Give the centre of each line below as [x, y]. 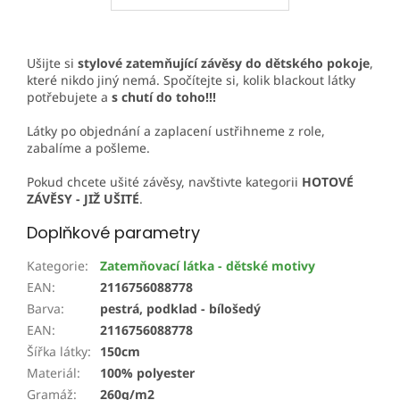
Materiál [52, 372]
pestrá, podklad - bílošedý [180, 308]
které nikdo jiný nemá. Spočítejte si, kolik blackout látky [191, 79]
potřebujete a [69, 96]
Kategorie [56, 265]
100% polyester [147, 372]
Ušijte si [52, 62]
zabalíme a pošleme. [88, 147]
